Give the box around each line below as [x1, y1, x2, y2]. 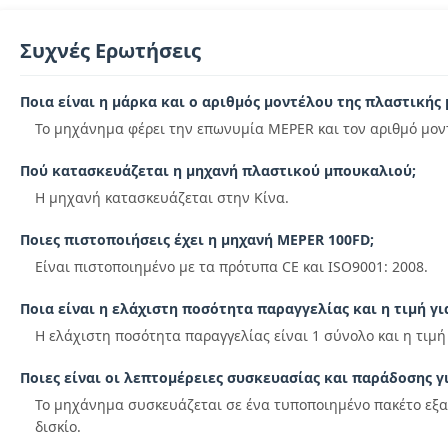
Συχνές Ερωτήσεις [20, 37, 201, 64]
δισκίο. [35, 417, 81, 436]
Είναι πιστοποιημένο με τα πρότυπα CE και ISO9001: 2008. [35, 257, 428, 276]
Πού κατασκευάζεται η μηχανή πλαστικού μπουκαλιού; [20, 161, 416, 180]
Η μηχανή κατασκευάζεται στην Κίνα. [35, 188, 289, 207]
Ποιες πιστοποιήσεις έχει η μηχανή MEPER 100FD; [20, 230, 374, 249]
